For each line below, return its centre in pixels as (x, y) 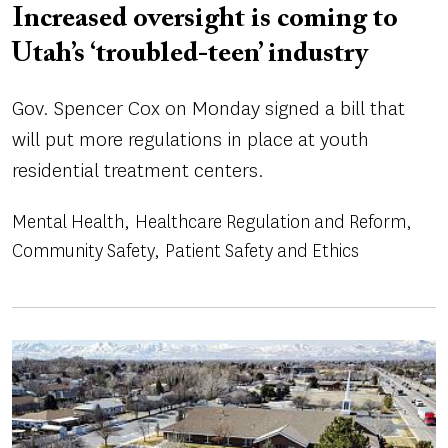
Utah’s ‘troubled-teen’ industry (189, 54)
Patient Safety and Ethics (262, 251)
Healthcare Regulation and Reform (270, 222)
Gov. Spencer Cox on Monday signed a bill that (208, 109)
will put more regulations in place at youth (190, 140)
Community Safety (83, 251)
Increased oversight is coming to (205, 19)
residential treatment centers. (138, 171)
